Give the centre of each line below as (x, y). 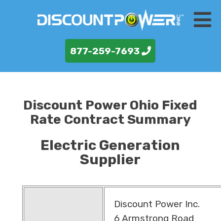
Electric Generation (110, 145)
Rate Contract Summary (110, 120)
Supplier (110, 159)
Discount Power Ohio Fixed (110, 105)
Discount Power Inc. (157, 204)
